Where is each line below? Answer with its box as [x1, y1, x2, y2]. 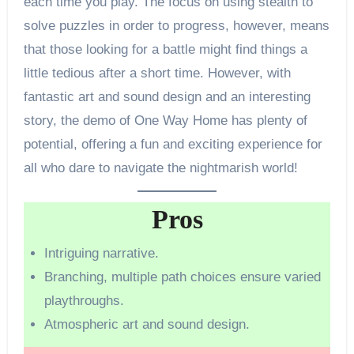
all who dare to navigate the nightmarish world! [23, 160, 298, 175]
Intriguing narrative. [43, 246, 159, 262]
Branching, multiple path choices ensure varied [43, 269, 321, 285]
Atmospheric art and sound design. [43, 317, 250, 333]
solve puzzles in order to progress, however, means [23, 17, 330, 33]
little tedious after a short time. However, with [23, 65, 291, 81]
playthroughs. [43, 293, 124, 309]
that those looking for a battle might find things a [23, 41, 307, 57]
